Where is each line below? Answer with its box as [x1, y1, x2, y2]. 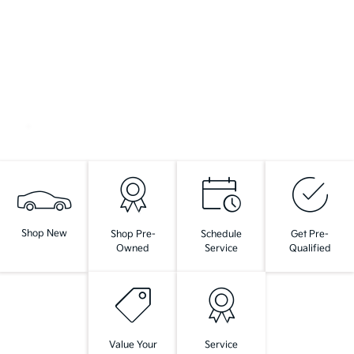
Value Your [108, 338, 157, 351]
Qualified [288, 242, 331, 254]
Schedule [201, 228, 242, 240]
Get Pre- [291, 228, 329, 240]
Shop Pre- [110, 228, 156, 240]
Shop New [21, 228, 67, 240]
